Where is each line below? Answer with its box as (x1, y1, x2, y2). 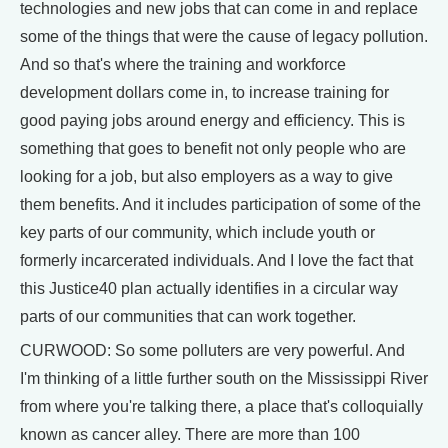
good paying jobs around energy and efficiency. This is (20, 111, 405, 129)
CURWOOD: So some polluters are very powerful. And (20, 341, 405, 359)
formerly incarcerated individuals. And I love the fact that (20, 251, 413, 269)
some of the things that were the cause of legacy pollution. (20, 27, 428, 45)
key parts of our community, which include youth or (20, 223, 375, 241)
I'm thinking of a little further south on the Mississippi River (20, 369, 428, 387)
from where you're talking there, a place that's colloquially (20, 397, 423, 415)
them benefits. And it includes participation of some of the (20, 195, 421, 213)
